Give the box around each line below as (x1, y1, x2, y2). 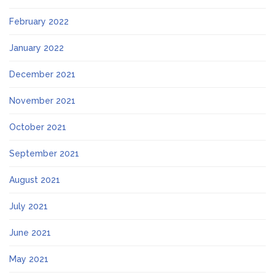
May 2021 (9, 254, 48, 265)
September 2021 (9, 149, 79, 159)
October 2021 (9, 122, 66, 133)
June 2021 (9, 228, 51, 238)
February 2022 (9, 17, 69, 27)
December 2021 (9, 69, 76, 80)
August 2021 (9, 175, 60, 185)
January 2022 (9, 43, 64, 53)
